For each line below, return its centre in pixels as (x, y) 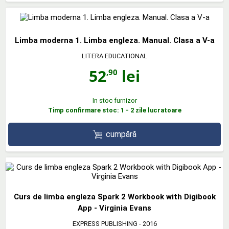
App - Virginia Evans (114, 208)
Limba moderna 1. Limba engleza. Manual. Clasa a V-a (114, 40)
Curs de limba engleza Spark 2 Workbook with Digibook (114, 197)
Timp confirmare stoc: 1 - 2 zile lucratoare (114, 110)
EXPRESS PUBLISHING (105, 224)
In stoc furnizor (114, 100)
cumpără (121, 134)
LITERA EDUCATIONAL (114, 56)
